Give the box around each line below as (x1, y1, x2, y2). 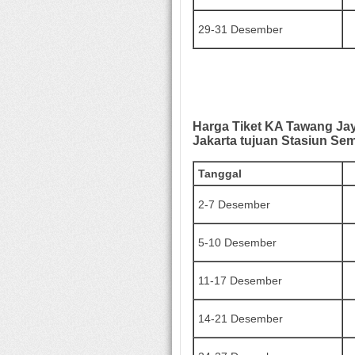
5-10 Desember (198, 235, 277, 249)
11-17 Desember (198, 273, 282, 287)
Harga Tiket (193, 119, 265, 134)
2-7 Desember (198, 197, 270, 211)
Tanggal (198, 166, 242, 180)
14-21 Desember (198, 311, 283, 325)
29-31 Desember (198, 23, 283, 36)
